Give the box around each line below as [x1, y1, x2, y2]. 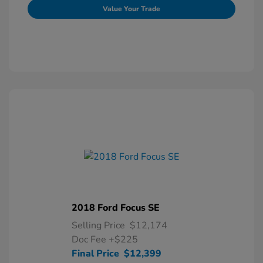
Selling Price [72, 219, 125, 232]
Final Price [72, 247, 119, 260]
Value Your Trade [103, 4, 160, 14]
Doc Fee [72, 233, 109, 246]
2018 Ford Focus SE [72, 201, 160, 214]
